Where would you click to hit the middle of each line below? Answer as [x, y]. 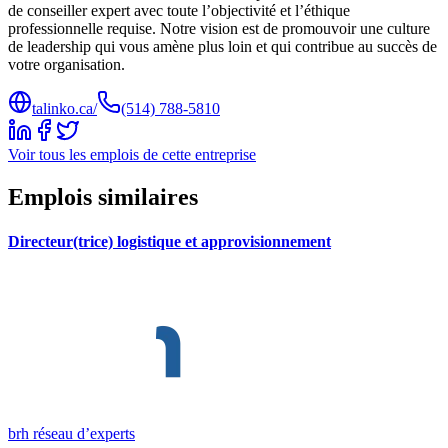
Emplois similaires [103, 197]
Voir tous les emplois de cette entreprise [132, 155]
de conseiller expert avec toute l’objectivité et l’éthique [179, 11]
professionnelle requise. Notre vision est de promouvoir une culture [219, 29]
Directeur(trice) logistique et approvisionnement [169, 241]
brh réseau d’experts [71, 433]
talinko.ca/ [64, 109]
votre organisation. [66, 65]
